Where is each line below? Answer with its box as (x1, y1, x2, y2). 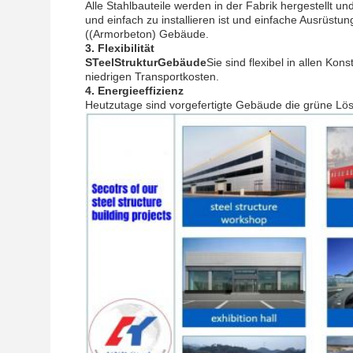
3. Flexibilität (85, 42, 154, 54)
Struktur (114, 56, 158, 69)
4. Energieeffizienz (85, 84, 184, 97)
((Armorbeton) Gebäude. (85, 28, 209, 40)
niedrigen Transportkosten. (85, 70, 219, 83)
